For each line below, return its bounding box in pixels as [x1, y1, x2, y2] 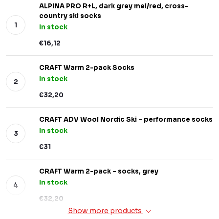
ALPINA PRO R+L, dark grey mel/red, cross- [39, 2, 188, 10]
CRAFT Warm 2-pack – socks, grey [39, 167, 158, 175]
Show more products [67, 206, 143, 215]
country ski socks [39, 12, 101, 20]
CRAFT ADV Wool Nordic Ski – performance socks [39, 115, 213, 124]
